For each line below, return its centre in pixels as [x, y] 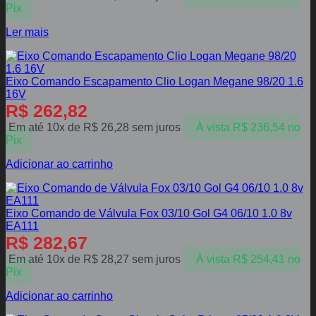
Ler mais [27, 32]
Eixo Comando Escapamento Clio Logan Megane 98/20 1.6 [154, 81]
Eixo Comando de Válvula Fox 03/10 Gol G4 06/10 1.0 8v [149, 213]
